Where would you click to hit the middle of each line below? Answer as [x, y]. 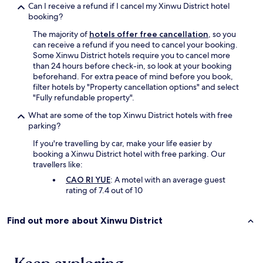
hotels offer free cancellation [149, 34]
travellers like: [58, 165]
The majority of [61, 34]
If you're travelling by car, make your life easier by [122, 144]
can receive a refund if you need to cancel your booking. [135, 45]
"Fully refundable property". [84, 98]
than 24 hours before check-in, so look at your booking [132, 66]
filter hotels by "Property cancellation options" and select [136, 87]
